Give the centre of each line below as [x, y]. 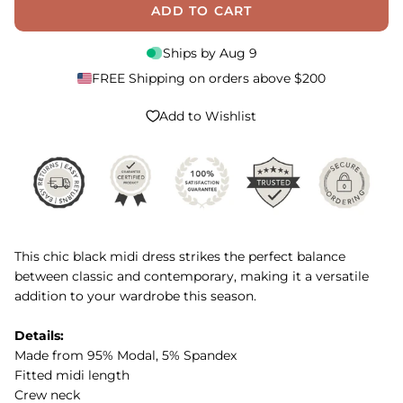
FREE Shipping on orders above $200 [209, 79]
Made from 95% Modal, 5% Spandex [127, 356]
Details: [39, 336]
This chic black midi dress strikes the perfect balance [180, 257]
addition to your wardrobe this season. [135, 296]
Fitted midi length [74, 376]
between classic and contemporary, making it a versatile [192, 277]
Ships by [191, 54]
